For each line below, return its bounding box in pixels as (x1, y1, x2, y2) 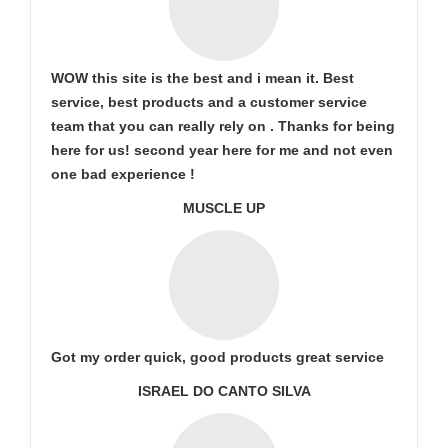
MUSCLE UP (183, 200, 265, 216)
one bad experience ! (51, 166, 195, 182)
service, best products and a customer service (51, 94, 367, 110)
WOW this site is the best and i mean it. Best (51, 70, 354, 86)
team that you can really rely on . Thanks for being (51, 118, 395, 134)
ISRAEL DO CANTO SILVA (137, 383, 311, 399)
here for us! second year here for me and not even (51, 142, 393, 158)
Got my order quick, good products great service (51, 349, 384, 365)
